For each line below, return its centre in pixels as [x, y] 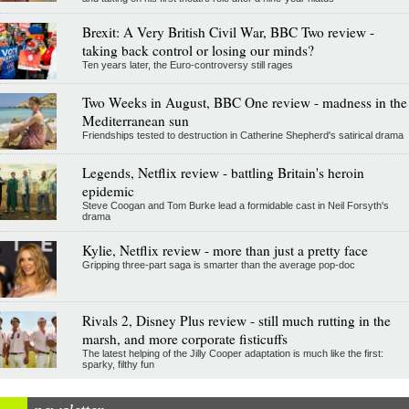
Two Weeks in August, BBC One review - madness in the [244, 102]
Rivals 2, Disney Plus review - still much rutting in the [236, 320]
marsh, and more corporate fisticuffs [184, 338]
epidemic [108, 190]
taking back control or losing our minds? [198, 50]
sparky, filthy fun [118, 364]
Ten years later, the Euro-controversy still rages [187, 64]
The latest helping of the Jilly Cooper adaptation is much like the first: [232, 353]
